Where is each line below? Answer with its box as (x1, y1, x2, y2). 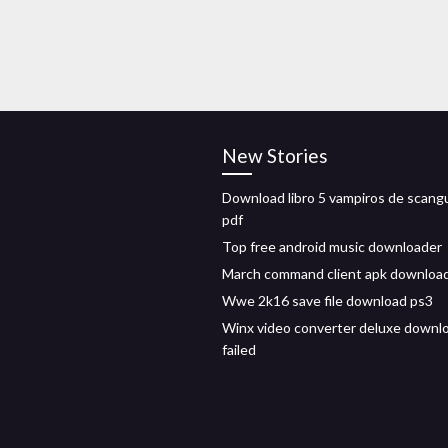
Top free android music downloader (222, 238, 442, 255)
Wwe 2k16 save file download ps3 (222, 292, 433, 309)
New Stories (222, 144, 328, 167)
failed (222, 341, 256, 358)
